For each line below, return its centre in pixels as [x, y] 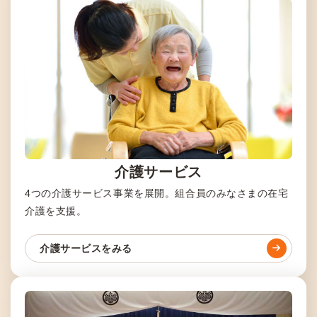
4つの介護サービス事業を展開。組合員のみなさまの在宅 [157, 193]
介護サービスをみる [86, 248]
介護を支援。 [56, 211]
